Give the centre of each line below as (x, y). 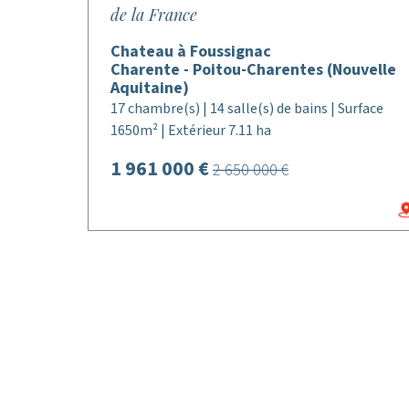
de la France (154, 15)
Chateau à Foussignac (191, 52)
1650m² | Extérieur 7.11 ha (191, 131)
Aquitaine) (150, 88)
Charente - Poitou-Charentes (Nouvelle (253, 70)
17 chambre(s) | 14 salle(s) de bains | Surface (247, 109)
